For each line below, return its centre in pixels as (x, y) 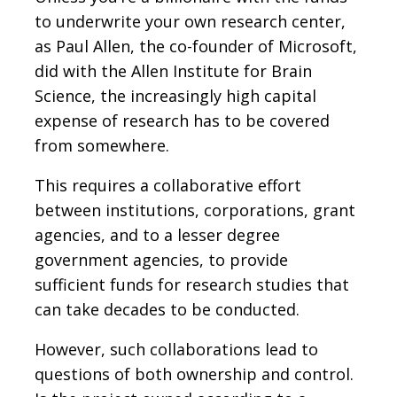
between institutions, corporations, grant (195, 210)
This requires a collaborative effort (168, 185)
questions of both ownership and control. (194, 374)
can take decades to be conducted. (167, 309)
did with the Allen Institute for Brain (173, 70)
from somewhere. (102, 145)
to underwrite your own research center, (190, 21)
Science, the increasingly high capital (175, 95)
